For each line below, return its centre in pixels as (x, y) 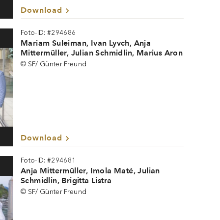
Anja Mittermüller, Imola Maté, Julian (90, 171)
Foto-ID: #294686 (48, 33)
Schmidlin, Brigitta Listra (66, 180)
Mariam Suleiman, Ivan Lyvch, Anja (86, 43)
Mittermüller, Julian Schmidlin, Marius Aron (102, 53)
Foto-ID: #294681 (48, 160)
